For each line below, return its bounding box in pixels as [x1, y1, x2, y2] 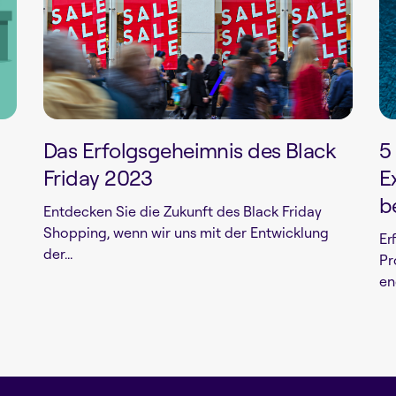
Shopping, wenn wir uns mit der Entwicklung [43, 223, 329, 241]
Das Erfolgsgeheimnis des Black [43, 136, 336, 164]
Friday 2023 [43, 164, 153, 191]
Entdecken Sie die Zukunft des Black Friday [43, 202, 322, 220]
